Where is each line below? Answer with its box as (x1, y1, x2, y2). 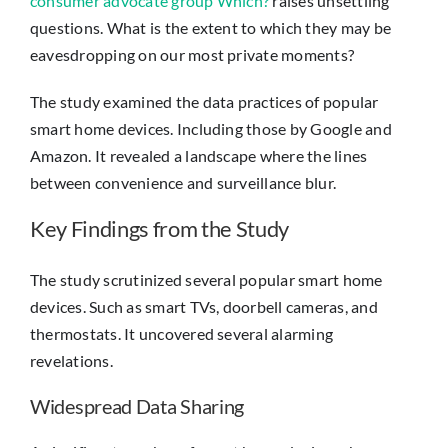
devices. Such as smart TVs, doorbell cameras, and (30, 296, 378, 316)
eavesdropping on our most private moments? (30, 44, 355, 64)
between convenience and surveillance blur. (30, 172, 337, 192)
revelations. (30, 350, 113, 370)
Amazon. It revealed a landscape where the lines (30, 145, 368, 165)
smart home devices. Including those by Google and (30, 118, 392, 138)
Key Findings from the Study (30, 214, 290, 242)
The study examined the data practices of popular (30, 91, 379, 111)
